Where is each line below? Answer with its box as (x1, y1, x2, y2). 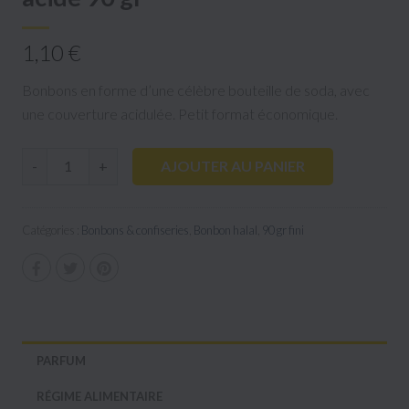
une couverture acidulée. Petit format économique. (22, 104, 338, 122)
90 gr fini (262, 222, 304, 237)
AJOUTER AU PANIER (161, 156, 305, 174)
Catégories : (22, 222, 81, 237)
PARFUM (37, 352, 86, 368)
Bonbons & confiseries (81, 222, 189, 237)
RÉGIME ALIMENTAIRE (37, 388, 163, 404)
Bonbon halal (194, 222, 257, 237)
